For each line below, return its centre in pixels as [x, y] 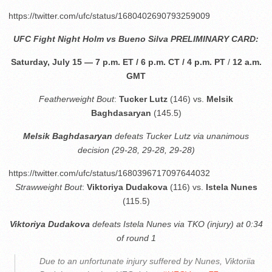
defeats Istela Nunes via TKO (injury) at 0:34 [176, 224]
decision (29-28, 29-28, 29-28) [136, 150]
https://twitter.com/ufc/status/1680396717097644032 [109, 173]
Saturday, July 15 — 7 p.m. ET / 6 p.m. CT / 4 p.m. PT [118, 62]
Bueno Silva [143, 39]
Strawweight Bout [48, 187]
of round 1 [136, 238]
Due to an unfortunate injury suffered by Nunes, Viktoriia [147, 261]
